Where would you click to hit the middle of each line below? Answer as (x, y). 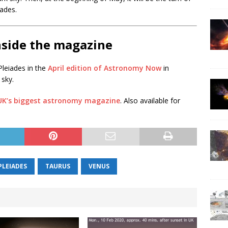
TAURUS (58, 166)
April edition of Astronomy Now (105, 68)
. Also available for (150, 101)
